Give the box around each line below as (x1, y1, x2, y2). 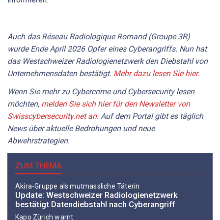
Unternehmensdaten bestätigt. (7, 68, 113, 78)
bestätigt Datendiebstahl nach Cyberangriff (15, 199, 175, 209)
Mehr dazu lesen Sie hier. (113, 68, 201, 78)
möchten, (7, 99, 41, 109)
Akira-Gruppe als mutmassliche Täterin (15, 182, 140, 190)
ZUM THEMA (15, 161, 61, 170)
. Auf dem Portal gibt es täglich (97, 111, 203, 121)
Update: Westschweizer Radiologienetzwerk (15, 190, 178, 200)
